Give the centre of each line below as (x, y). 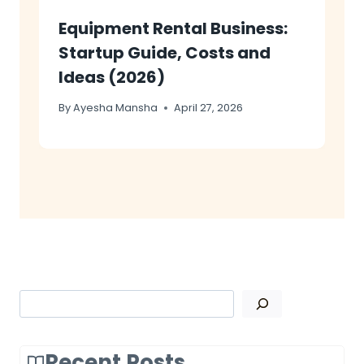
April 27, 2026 (209, 107)
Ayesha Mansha (116, 107)
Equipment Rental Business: (173, 29)
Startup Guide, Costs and (165, 53)
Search (204, 299)
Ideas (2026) (112, 78)
